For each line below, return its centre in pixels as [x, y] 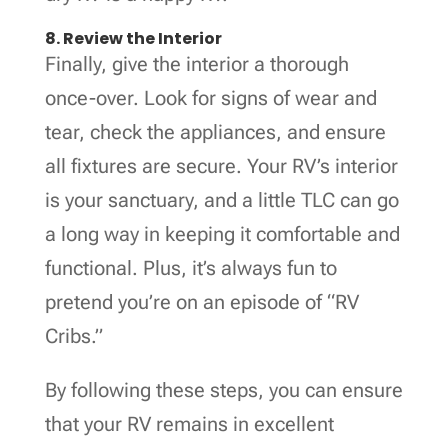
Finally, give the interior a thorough [196, 63]
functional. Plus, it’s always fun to [190, 267]
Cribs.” [73, 335]
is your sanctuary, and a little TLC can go [221, 199]
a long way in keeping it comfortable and [222, 233]
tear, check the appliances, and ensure [215, 131]
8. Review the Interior [133, 38]
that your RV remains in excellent [189, 423]
